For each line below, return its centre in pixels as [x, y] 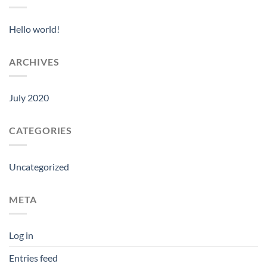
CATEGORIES [41, 131]
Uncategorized [39, 166]
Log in [21, 235]
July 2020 [29, 98]
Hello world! [34, 29]
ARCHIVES [34, 61]
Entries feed [33, 258]
